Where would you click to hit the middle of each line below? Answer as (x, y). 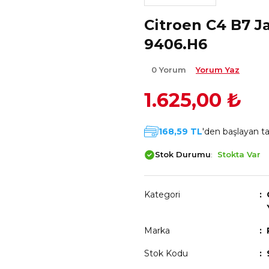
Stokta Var (239, 154)
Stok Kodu (166, 253)
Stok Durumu (183, 154)
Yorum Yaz (218, 70)
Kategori (162, 195)
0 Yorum (170, 70)
